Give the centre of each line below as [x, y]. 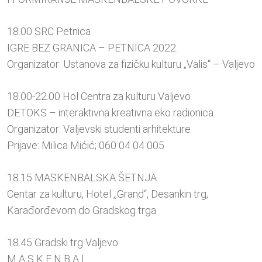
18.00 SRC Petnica [49, 32]
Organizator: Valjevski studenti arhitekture [99, 129]
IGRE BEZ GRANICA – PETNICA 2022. [92, 48]
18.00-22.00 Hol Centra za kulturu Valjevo [99, 96]
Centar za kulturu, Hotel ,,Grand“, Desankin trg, [108, 194]
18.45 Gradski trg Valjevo [63, 243]
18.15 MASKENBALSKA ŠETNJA [82, 178]
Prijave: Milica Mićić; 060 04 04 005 [86, 146]
